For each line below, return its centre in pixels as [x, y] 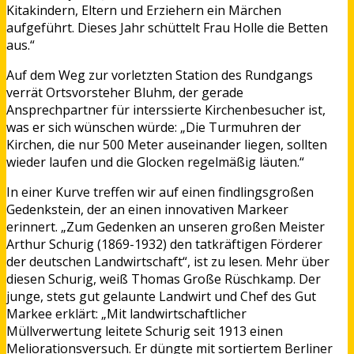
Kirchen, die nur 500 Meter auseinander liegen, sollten [167, 144]
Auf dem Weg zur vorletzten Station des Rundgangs [160, 75]
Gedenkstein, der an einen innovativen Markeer [147, 209]
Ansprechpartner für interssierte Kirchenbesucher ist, [166, 109]
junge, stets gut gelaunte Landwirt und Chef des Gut [161, 296]
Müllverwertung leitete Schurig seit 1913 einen [145, 331]
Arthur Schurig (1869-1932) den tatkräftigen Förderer [164, 244]
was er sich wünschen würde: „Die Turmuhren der [154, 127]
